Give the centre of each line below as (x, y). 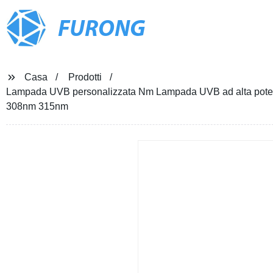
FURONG (101, 30)
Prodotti (85, 77)
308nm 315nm (37, 106)
